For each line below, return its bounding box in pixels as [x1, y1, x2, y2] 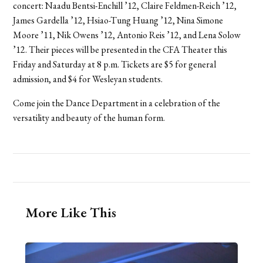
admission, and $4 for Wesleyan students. [13, 72, 163, 85]
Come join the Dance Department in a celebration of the [13, 96, 221, 109]
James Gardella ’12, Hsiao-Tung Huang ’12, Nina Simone [13, 14, 224, 26]
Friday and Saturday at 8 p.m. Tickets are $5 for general [13, 58, 217, 70]
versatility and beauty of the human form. [13, 111, 166, 124]
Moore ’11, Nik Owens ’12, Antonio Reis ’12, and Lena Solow [13, 28, 241, 41]
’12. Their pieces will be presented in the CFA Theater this [13, 43, 228, 56]
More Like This [25, 203, 116, 221]
